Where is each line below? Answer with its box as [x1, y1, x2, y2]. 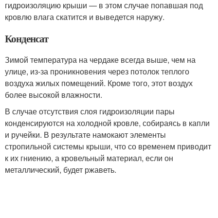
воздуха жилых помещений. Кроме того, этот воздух [5, 77, 193, 89]
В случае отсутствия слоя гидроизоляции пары [5, 106, 175, 117]
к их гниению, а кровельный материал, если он [5, 152, 173, 164]
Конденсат [5, 31, 48, 46]
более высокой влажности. [5, 89, 102, 101]
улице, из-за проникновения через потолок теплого [5, 66, 189, 77]
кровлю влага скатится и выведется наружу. [5, 11, 164, 23]
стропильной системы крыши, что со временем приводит [5, 141, 211, 152]
